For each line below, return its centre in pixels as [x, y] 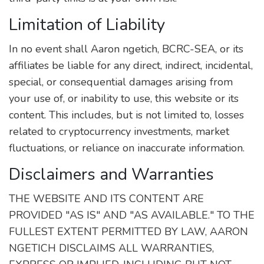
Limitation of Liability [87, 25]
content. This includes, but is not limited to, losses [126, 115]
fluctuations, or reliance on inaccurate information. [127, 148]
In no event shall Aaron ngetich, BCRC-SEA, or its [126, 49]
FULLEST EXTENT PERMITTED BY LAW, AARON [128, 232]
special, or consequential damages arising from [121, 82]
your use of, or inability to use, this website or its [124, 98]
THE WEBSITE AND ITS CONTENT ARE [106, 199]
